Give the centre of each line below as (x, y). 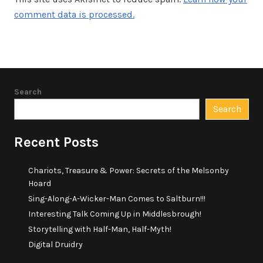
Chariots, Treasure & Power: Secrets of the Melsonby (129, 171)
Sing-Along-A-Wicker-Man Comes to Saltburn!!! (117, 199)
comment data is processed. (74, 14)
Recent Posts (56, 142)
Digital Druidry (55, 245)
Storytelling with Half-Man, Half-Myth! (100, 229)
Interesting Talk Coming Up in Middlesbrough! (115, 214)
